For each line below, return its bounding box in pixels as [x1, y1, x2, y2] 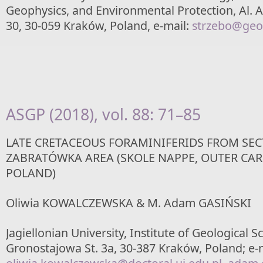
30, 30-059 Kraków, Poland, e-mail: [6, 18, 192, 33]
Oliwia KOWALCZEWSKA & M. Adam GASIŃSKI [6, 195, 251, 211]
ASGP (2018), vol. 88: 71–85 [6, 103, 201, 125]
